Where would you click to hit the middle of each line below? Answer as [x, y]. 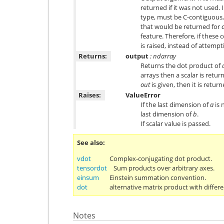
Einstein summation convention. [158, 177]
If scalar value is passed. [175, 123]
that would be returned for [181, 26]
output [137, 56]
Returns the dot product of [181, 65]
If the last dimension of [175, 104]
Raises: [90, 95]
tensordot [92, 168]
